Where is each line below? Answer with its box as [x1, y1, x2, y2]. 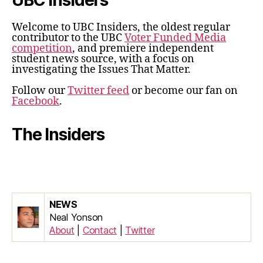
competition [12, 42, 72, 56]
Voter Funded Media [124, 31, 226, 45]
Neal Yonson [49, 211, 103, 224]
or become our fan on [129, 84, 238, 98]
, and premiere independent [72, 42, 214, 56]
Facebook [12, 95, 59, 109]
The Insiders [12, 124, 105, 145]
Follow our [12, 84, 68, 98]
